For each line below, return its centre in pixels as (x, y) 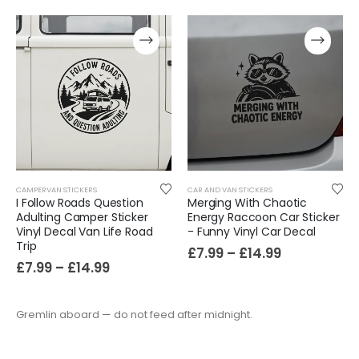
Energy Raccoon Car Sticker (264, 218)
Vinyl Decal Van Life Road (85, 232)
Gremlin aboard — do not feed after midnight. (134, 315)
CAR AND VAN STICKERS (230, 190)
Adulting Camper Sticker (82, 218)
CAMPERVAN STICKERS (56, 190)
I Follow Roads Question (80, 203)
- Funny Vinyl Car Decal (252, 232)
